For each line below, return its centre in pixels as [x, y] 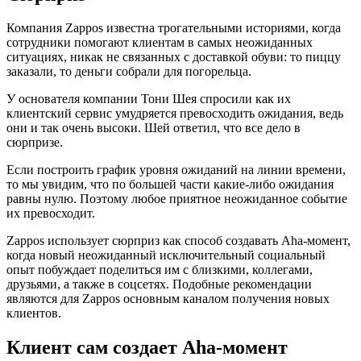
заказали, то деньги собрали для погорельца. [129, 72]
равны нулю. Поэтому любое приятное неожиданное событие [177, 199]
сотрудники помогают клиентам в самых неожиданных [160, 43]
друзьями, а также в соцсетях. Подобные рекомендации [159, 284]
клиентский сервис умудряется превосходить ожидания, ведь [175, 114]
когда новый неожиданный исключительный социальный [166, 255]
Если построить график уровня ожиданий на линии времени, [176, 170]
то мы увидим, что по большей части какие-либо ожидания [170, 185]
